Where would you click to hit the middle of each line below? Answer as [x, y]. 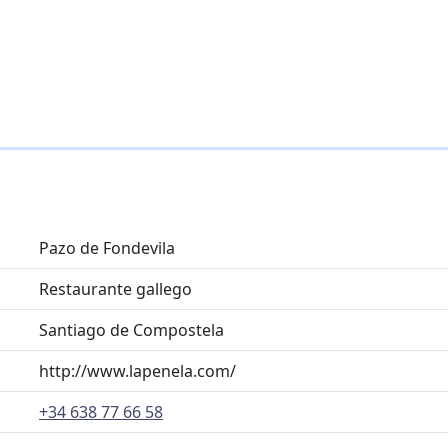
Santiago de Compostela [131, 330]
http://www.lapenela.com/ [137, 371]
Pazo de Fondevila [107, 248]
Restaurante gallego [115, 289]
